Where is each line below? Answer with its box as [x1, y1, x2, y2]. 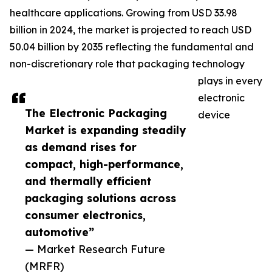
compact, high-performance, [25, 157, 183, 171]
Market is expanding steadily [25, 123, 186, 137]
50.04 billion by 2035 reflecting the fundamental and [10, 41, 254, 53]
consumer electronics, [25, 208, 146, 222]
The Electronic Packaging [25, 106, 167, 120]
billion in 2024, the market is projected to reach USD [10, 24, 251, 36]
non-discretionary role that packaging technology [10, 58, 245, 70]
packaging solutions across [25, 191, 176, 205]
